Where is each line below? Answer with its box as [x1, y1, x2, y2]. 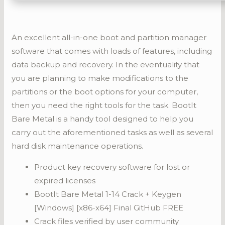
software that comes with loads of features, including [12, 46, 212, 56]
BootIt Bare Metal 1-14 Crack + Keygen [34, 189, 182, 199]
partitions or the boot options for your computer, [12, 87, 198, 96]
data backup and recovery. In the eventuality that [12, 60, 200, 69]
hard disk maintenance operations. [12, 141, 144, 151]
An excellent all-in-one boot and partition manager [12, 33, 207, 42]
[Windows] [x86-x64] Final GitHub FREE [34, 203, 184, 212]
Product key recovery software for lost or [34, 162, 190, 172]
